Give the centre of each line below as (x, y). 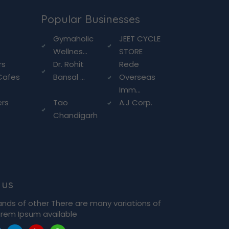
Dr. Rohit (68, 64)
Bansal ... (69, 77)
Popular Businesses (90, 19)
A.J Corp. (136, 103)
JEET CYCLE (140, 39)
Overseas (138, 77)
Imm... (130, 90)
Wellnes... (70, 52)
